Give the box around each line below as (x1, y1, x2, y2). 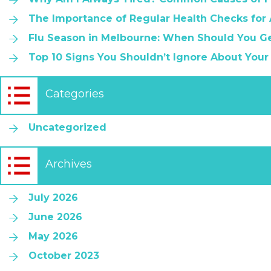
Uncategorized (28, 122, 106, 133)
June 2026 (28, 211, 82, 223)
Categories (45, 87, 104, 100)
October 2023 (28, 250, 99, 261)
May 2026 (28, 230, 78, 242)
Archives (45, 157, 92, 171)
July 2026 (28, 192, 78, 203)
